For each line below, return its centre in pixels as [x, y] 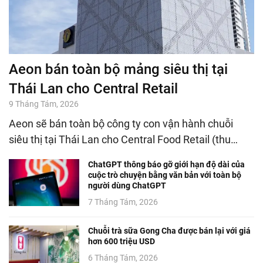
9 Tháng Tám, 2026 [44, 104]
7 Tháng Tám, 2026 [123, 202]
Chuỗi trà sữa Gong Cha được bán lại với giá [169, 231]
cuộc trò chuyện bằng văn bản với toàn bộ [165, 175]
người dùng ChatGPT [127, 186]
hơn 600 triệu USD [122, 242]
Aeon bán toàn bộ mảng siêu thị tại [118, 70]
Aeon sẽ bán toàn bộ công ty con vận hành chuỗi [121, 124]
